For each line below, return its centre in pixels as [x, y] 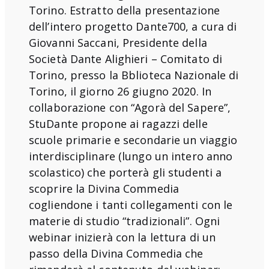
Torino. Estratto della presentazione [124, 10]
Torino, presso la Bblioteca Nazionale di [134, 75]
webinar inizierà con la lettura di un [122, 237]
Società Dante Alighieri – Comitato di [126, 59]
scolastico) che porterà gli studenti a [125, 172]
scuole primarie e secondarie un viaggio [133, 140]
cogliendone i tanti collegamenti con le [131, 204]
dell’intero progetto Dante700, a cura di [133, 26]
